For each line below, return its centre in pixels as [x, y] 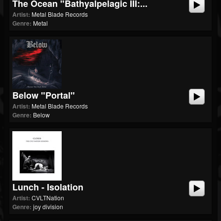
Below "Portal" [44, 95]
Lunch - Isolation [48, 187]
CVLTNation [48, 198]
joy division [48, 206]
